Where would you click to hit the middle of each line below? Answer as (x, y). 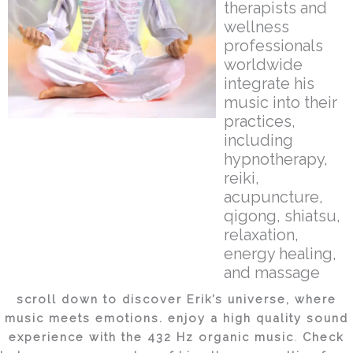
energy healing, (281, 254)
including (259, 140)
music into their (281, 102)
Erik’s (205, 299)
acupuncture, (274, 197)
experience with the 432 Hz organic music (151, 337)
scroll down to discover (102, 299)
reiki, (242, 178)
